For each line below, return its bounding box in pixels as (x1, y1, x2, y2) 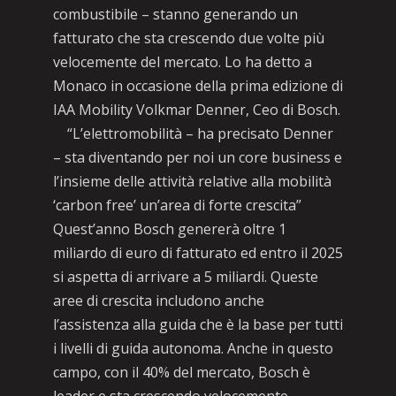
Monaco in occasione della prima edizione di (52, 76, 343, 95)
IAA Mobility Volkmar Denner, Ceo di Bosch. (52, 100, 340, 119)
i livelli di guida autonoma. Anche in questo (52, 339, 333, 358)
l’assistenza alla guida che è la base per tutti (52, 315, 343, 334)
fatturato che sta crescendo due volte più (52, 28, 324, 48)
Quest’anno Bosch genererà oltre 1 (52, 219, 286, 239)
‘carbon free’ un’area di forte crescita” (52, 195, 301, 215)
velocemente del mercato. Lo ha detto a (52, 52, 312, 72)
